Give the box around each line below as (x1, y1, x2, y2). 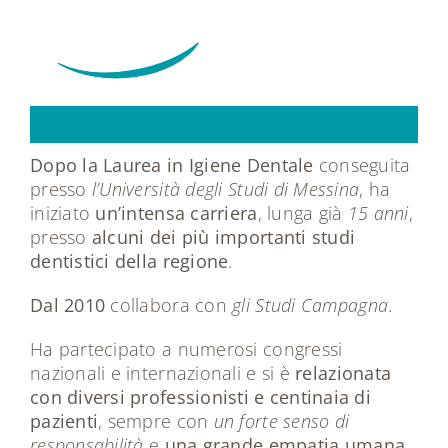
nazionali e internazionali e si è (29, 360, 296, 385)
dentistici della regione (29, 248, 229, 273)
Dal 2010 (29, 292, 106, 317)
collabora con (105, 292, 233, 317)
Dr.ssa (29, 105, 114, 142)
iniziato (29, 200, 96, 225)
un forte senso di (213, 408, 350, 433)
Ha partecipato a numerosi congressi (29, 336, 343, 361)
